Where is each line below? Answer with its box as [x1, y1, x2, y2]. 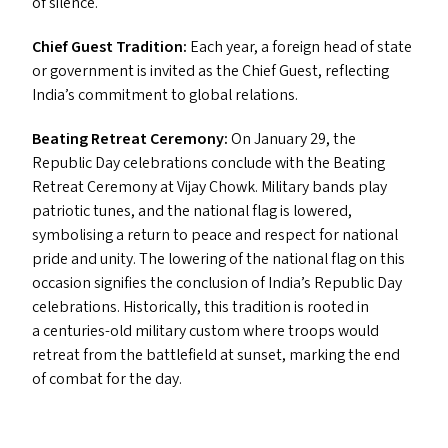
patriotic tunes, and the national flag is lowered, [32, 200, 352, 222]
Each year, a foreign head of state [190, 36, 412, 58]
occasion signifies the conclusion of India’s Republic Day [32, 272, 402, 294]
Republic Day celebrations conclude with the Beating [32, 152, 385, 174]
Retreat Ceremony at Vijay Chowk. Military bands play [32, 176, 387, 198]
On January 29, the [231, 128, 356, 150]
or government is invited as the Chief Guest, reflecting [32, 60, 389, 82]
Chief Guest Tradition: [32, 36, 190, 58]
